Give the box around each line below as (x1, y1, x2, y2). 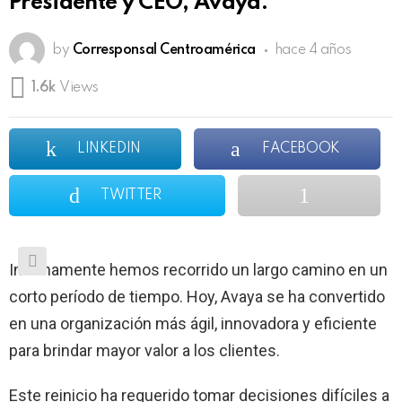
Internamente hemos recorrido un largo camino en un (9, 259, 388, 279)
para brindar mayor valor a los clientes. (9, 340, 280, 360)
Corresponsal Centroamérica (72, 43, 256, 58)
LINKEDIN (77, 141, 141, 156)
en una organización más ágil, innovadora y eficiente (9, 313, 377, 333)
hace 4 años (274, 43, 352, 58)
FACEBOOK (262, 141, 340, 156)
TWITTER (100, 188, 162, 203)
